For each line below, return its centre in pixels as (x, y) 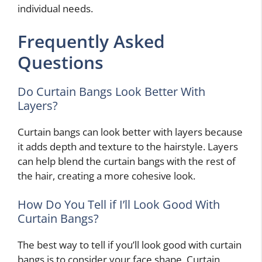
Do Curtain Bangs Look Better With (111, 91)
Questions (61, 62)
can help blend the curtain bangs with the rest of (127, 161)
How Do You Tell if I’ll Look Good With (119, 205)
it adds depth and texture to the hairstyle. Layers (128, 146)
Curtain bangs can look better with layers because (130, 132)
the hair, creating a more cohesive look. (106, 175)
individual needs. (55, 9)
